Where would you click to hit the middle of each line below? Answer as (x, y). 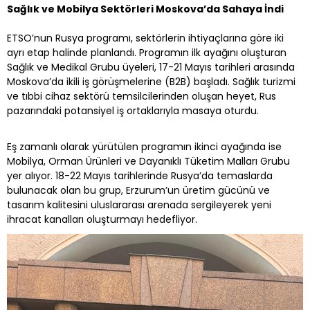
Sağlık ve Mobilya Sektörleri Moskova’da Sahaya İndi (145, 9)
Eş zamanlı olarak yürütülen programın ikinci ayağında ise (144, 146)
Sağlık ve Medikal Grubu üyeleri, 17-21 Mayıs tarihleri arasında (151, 67)
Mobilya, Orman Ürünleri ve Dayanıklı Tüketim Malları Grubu (148, 161)
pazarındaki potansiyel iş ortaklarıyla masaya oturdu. (133, 110)
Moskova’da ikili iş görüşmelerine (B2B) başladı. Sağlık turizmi (151, 81)
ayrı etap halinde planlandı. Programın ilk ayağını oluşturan (147, 52)
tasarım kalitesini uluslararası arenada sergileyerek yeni (139, 204)
